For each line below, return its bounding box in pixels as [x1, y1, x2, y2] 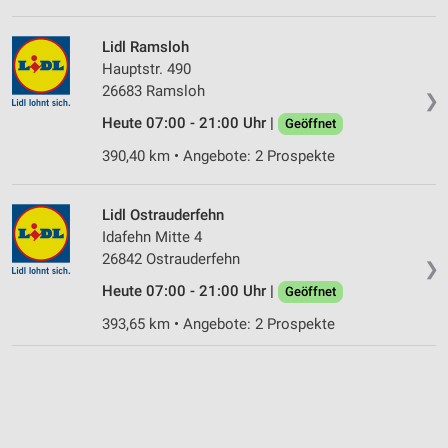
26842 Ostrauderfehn [102, 249, 240, 268]
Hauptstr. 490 [102, 59, 191, 78]
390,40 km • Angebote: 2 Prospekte [102, 146, 335, 165]
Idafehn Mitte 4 [102, 227, 202, 246]
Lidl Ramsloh [102, 37, 189, 56]
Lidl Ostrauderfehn [102, 205, 224, 224]
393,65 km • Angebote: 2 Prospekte [102, 314, 335, 333]
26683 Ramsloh [102, 81, 205, 100]
